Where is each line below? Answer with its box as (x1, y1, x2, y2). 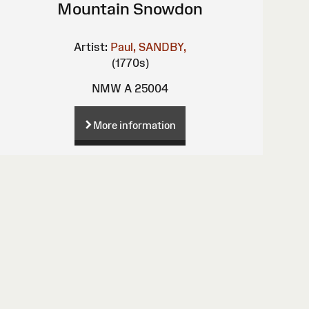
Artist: (74, 41, 108, 54)
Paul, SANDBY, (110, 41, 187, 54)
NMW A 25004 (92, 82, 169, 95)
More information (93, 119, 177, 131)
